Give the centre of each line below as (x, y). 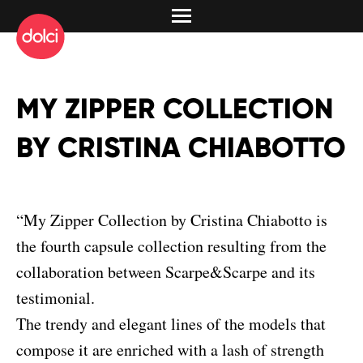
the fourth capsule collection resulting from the (171, 246)
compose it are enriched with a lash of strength (170, 350)
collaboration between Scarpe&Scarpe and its (166, 272)
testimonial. (56, 298)
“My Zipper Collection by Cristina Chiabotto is (172, 220)
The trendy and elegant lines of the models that (171, 324)
